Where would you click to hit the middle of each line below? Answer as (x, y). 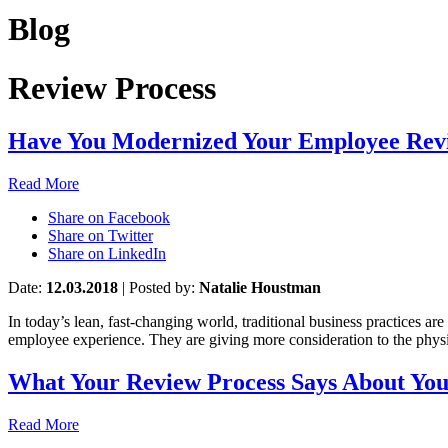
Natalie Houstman (260, 288)
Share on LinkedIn (107, 254)
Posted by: (162, 288)
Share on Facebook (109, 218)
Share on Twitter (100, 236)
